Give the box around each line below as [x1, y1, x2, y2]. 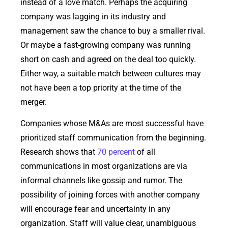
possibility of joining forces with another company [20, 190, 200, 200]
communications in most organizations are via [20, 161, 187, 172]
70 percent [97, 147, 135, 157]
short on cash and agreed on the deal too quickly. [20, 54, 196, 64]
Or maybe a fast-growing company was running [20, 40, 191, 50]
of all [135, 147, 155, 157]
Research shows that [20, 147, 97, 157]
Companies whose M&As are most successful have [20, 119, 204, 129]
